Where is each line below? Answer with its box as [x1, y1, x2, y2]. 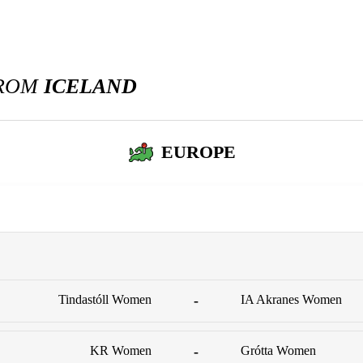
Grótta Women [241, 343, 317, 357]
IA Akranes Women [241, 292, 343, 306]
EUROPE [160, 142, 236, 163]
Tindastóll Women [58, 292, 152, 306]
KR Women [89, 343, 152, 357]
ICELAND [44, 75, 137, 99]
